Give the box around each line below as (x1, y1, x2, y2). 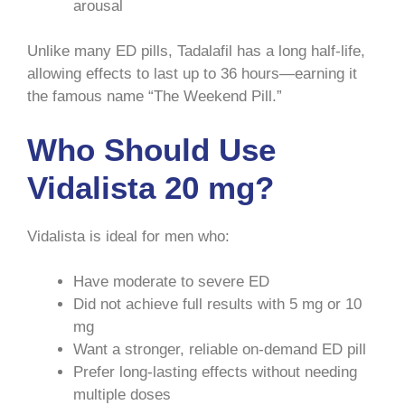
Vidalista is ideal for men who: (27, 227, 230, 245)
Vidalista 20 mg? (27, 169, 274, 205)
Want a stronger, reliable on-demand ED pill (73, 341, 366, 359)
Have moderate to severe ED (73, 273, 269, 291)
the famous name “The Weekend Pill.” (27, 88, 282, 106)
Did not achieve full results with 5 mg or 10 (73, 296, 362, 314)
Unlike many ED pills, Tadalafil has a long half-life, (27, 42, 365, 61)
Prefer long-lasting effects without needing (73, 363, 357, 381)
